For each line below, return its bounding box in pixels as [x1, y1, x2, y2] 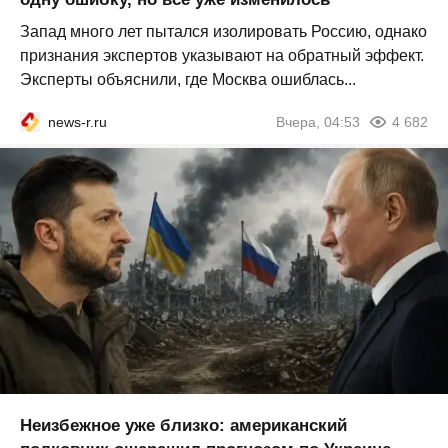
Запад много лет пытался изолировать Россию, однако [20, 22, 427, 40]
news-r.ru [48, 113, 107, 130]
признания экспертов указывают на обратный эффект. [20, 46, 424, 64]
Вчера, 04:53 [276, 113, 360, 130]
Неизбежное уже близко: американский [20, 416, 347, 436]
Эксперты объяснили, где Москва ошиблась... [20, 70, 356, 88]
